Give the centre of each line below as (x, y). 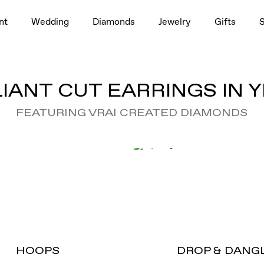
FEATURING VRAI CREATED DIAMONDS (132, 113)
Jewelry (175, 21)
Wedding (50, 21)
